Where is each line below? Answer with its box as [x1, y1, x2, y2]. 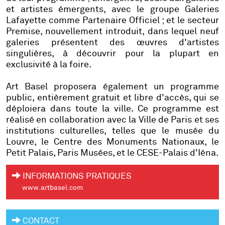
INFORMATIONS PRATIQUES [21, 172, 132, 181]
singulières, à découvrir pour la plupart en [6, 49, 219, 59]
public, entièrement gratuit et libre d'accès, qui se [6, 93, 219, 103]
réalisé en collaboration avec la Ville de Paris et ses [6, 116, 219, 125]
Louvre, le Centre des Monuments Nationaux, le [6, 138, 219, 147]
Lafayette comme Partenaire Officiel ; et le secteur [6, 16, 219, 26]
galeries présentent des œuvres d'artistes [6, 38, 219, 48]
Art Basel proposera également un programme [6, 82, 219, 92]
